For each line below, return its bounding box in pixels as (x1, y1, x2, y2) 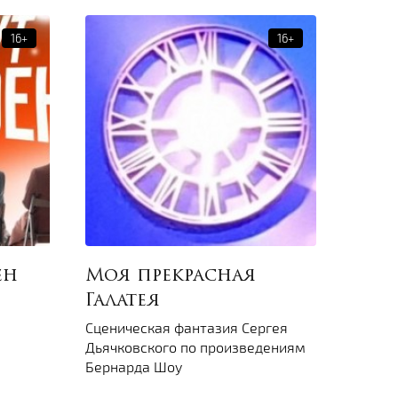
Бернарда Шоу (85, 358, 182, 376)
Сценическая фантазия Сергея (85, 319, 288, 337)
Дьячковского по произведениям (85, 338, 306, 356)
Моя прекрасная (85, 267, 256, 286)
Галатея (85, 292, 160, 311)
